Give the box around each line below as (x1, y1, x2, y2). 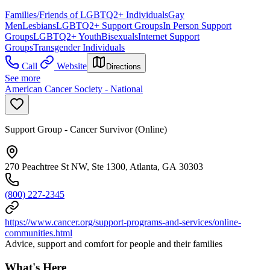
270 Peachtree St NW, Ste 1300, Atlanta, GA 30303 (5, 161, 203, 172)
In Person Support (163, 20, 231, 31)
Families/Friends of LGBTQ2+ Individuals (5, 9, 168, 20)
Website (57, 60, 87, 71)
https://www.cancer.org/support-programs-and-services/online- (5, 216, 241, 227)
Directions (106, 61, 141, 71)
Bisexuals (101, 31, 138, 42)
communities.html (5, 227, 72, 238)
